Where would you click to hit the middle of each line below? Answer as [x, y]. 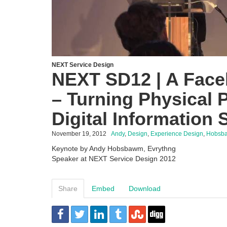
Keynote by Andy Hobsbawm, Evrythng [114, 148]
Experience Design [177, 134]
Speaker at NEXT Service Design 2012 [114, 158]
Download [145, 188]
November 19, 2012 [79, 134]
